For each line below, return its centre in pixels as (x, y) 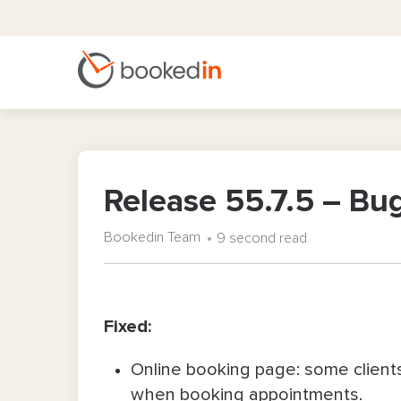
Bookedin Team (152, 237)
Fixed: (128, 326)
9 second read (262, 238)
